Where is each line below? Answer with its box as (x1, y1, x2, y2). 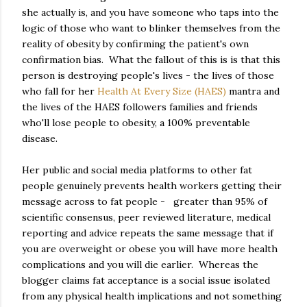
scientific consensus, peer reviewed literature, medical (22, 210, 271, 223)
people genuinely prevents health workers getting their (22, 179, 282, 192)
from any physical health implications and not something (22, 289, 282, 302)
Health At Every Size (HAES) (97, 84, 229, 97)
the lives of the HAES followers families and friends (22, 100, 258, 113)
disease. (22, 132, 58, 145)
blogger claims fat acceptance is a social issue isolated (22, 273, 270, 286)
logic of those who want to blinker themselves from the (22, 21, 280, 34)
